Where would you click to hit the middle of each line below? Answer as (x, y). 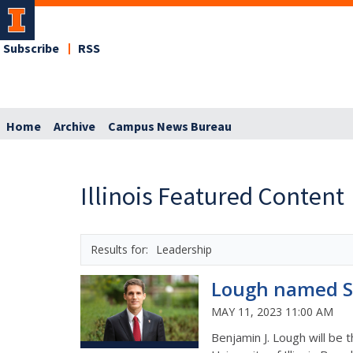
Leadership (184, 249)
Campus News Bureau (170, 126)
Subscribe (31, 49)
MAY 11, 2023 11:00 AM (272, 311)
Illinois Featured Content (212, 196)
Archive (74, 126)
